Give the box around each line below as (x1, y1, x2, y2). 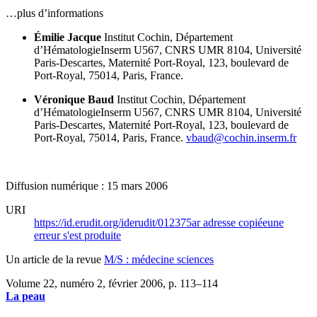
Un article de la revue (6, 253, 104, 265)
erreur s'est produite (34, 229, 121, 241)
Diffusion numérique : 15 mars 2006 (6, 179, 168, 192)
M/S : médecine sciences (104, 253, 214, 265)
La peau (6, 289, 45, 302)
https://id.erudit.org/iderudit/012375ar (34, 216, 203, 229)
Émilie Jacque (34, 30, 101, 43)
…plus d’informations (6, 6, 103, 19)
